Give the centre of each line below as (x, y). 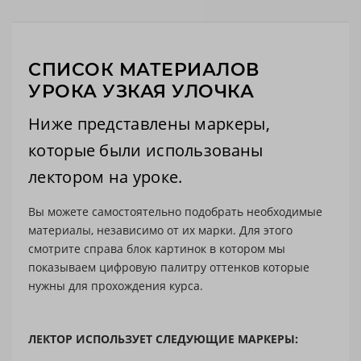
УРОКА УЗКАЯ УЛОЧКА (141, 91)
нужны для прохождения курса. (116, 285)
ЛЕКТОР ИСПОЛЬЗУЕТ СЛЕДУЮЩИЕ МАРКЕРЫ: (163, 338)
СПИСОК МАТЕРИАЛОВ (144, 69)
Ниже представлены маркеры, (149, 123)
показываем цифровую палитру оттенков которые (169, 267)
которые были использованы (146, 150)
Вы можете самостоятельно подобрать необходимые (175, 211)
